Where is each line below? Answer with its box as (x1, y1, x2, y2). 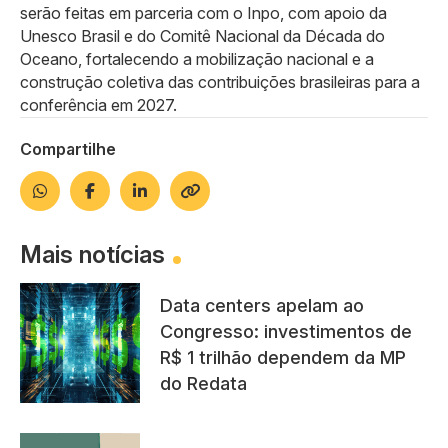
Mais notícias (20, 239, 165, 269)
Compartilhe (20, 138, 116, 159)
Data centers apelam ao (160, 295, 364, 317)
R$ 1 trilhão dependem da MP (160, 347, 406, 369)
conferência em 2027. (20, 94, 177, 115)
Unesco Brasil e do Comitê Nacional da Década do (20, 25, 385, 46)
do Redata (160, 373, 247, 395)
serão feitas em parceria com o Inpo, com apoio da (20, 2, 387, 23)
